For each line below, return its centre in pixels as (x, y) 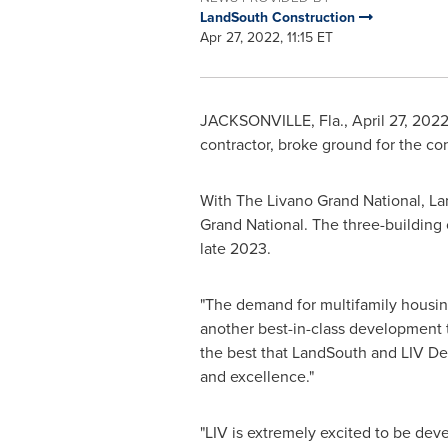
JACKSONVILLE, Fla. (271, 120)
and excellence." (256, 376)
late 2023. (235, 248)
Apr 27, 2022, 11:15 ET (266, 37)
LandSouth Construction (279, 17)
